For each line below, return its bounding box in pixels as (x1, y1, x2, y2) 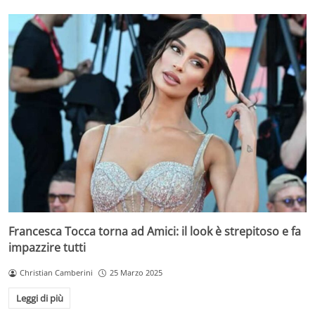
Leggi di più (15, 291, 63, 304)
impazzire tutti (8, 240, 86, 256)
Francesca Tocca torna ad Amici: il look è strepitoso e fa (8, 224, 301, 240)
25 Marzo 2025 (109, 267, 162, 278)
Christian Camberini (19, 267, 93, 278)
